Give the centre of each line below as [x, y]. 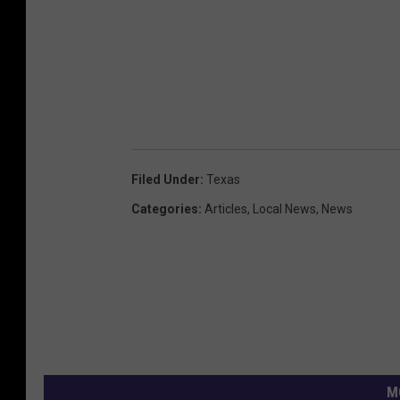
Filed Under [166, 180]
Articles [226, 209]
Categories [165, 209]
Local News [284, 209]
